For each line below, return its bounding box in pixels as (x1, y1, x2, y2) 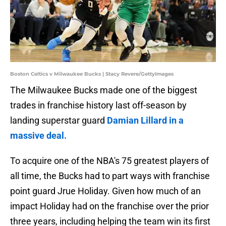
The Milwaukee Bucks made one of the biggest (10, 85, 197, 96)
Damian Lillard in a (107, 115, 184, 126)
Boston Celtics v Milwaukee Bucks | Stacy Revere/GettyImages (10, 71, 174, 78)
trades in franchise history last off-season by (10, 100, 187, 111)
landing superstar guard (10, 115, 107, 126)
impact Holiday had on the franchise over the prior (10, 201, 209, 212)
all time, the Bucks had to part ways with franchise (10, 171, 210, 182)
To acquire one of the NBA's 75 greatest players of (10, 155, 209, 166)
